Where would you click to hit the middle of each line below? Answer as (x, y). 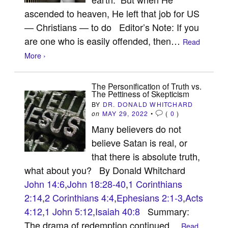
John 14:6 (45, 183)
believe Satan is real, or (140, 142)
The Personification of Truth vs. (147, 86)
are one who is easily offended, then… (104, 40)
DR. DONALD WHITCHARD (148, 104)
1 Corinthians (155, 183)
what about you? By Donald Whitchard (105, 170)
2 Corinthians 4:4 (80, 197)
